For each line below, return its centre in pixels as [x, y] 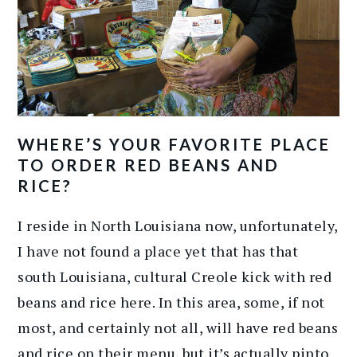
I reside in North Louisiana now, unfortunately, [178, 226]
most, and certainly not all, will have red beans [178, 328]
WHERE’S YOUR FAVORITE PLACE [175, 145]
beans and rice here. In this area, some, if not [171, 302]
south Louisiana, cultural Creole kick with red [175, 277]
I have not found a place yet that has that [158, 251]
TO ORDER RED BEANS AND [149, 165]
